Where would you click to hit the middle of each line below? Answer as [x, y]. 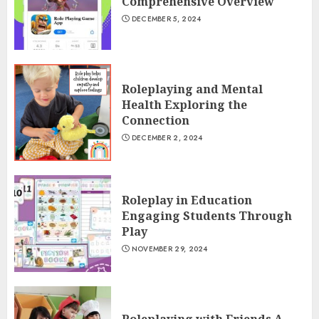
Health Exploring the [184, 105]
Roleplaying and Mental [192, 89]
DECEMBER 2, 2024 [167, 138]
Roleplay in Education [187, 200]
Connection [156, 120]
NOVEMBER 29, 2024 [169, 249]
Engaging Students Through [207, 216]
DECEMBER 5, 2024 [166, 19]
